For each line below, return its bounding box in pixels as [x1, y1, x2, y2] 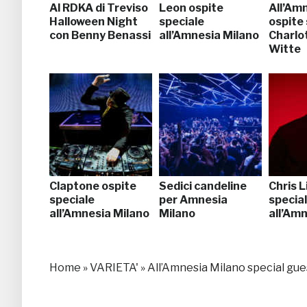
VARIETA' [90, 260, 138, 274]
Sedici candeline [159, 179, 247, 193]
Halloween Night [49, 14, 138, 28]
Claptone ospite [49, 179, 136, 193]
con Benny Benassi [49, 28, 151, 42]
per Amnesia [159, 193, 228, 206]
